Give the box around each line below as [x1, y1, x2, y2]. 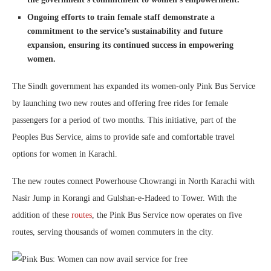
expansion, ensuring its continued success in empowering [27, 41, 233, 50]
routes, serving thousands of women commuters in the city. [12, 227, 214, 237]
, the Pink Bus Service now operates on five [92, 211, 242, 220]
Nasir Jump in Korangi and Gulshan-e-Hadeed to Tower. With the [12, 194, 237, 203]
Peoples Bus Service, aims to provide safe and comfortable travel [12, 132, 235, 142]
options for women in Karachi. [12, 149, 117, 159]
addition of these [12, 211, 71, 220]
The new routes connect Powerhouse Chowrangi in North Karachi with [12, 177, 255, 186]
